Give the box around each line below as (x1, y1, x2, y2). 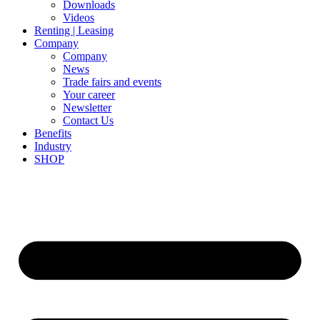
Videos (63, 11, 94, 24)
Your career (63, 89, 115, 101)
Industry (34, 140, 71, 152)
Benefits (34, 127, 71, 139)
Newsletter (63, 101, 111, 114)
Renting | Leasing (34, 24, 114, 36)
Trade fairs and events (63, 76, 161, 88)
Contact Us (63, 114, 114, 126)
